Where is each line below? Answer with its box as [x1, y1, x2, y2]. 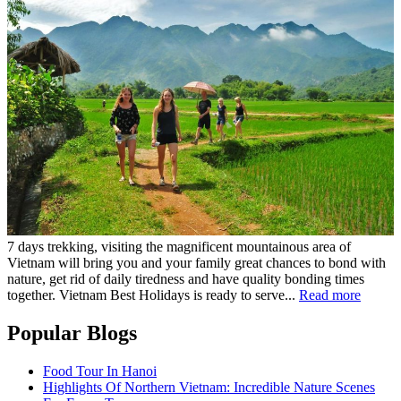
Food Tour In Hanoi [43, 363, 157, 380]
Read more [299, 287, 361, 303]
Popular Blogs [7, 321, 137, 346]
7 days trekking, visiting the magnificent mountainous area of [7, 239, 351, 255]
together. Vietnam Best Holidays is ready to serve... [7, 287, 299, 303]
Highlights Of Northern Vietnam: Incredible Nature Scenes [43, 380, 375, 396]
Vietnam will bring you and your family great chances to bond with [7, 255, 386, 271]
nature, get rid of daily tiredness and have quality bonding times [7, 271, 364, 287]
